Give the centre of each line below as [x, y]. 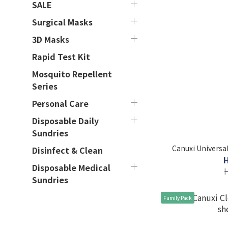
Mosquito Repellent [72, 74]
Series [45, 86]
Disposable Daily [65, 121]
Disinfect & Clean [67, 150]
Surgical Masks [62, 22]
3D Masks [51, 39]
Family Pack [178, 197]
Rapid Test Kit [61, 56]
